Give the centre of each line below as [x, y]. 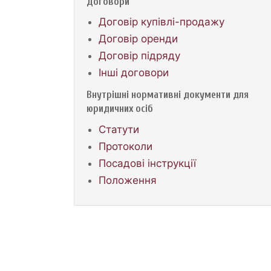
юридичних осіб [119, 108]
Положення [127, 180]
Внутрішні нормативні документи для [167, 94]
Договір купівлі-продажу [161, 21]
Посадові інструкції [147, 163]
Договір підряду [139, 55]
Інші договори [133, 72]
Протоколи [125, 146]
